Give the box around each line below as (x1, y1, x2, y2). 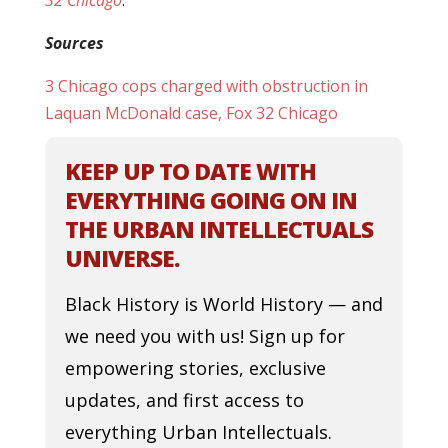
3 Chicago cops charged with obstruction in (44, 75, 368, 97)
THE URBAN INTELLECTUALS (64, 213, 373, 245)
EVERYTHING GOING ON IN (64, 184, 357, 216)
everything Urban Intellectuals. (64, 420, 332, 444)
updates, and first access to (64, 388, 304, 412)
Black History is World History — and (64, 292, 383, 316)
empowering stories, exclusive (64, 356, 326, 380)
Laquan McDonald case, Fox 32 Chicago (44, 102, 338, 124)
